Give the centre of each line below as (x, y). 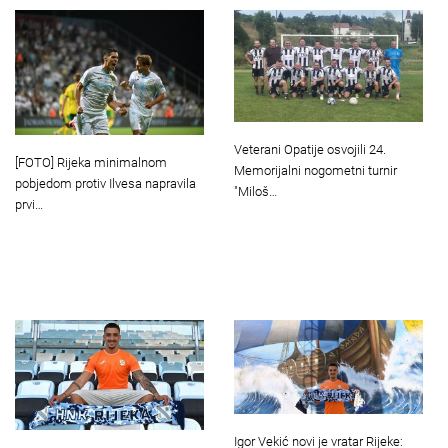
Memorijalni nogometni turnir (315, 171)
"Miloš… (255, 192)
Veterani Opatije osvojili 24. (310, 150)
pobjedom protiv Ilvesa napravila (105, 184)
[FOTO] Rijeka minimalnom (91, 163)
